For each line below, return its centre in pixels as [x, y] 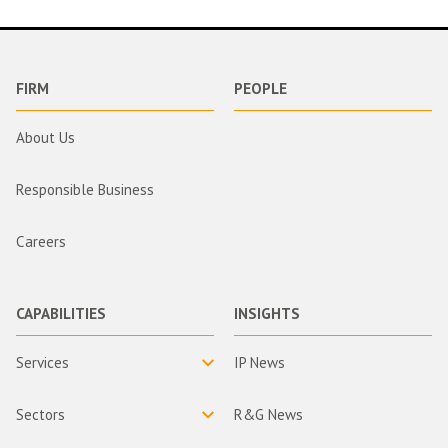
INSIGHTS [267, 313]
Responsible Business [85, 189]
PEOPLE [260, 88]
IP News [259, 362]
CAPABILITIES [61, 313]
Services [42, 362]
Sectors [40, 414]
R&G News [268, 414]
